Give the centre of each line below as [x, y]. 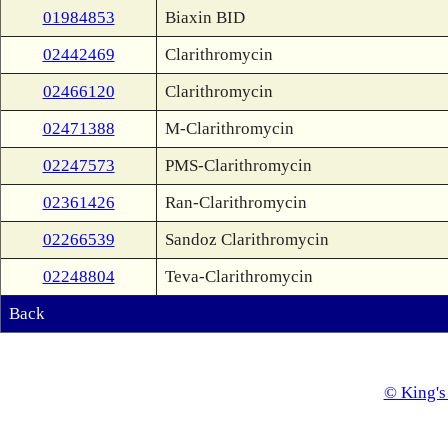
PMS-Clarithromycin [238, 165]
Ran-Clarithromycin [236, 202]
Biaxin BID [205, 17]
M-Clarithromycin [229, 128]
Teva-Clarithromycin [239, 276]
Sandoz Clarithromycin [247, 239]
